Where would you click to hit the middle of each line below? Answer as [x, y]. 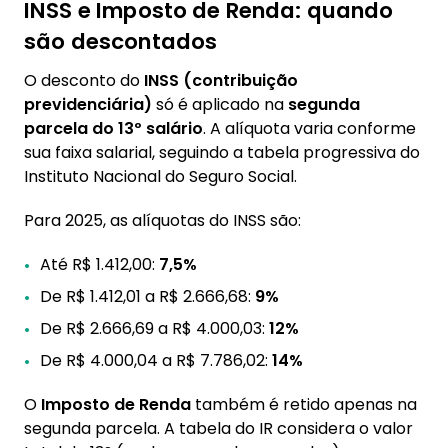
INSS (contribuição [221, 80]
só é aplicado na [220, 104]
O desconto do [84, 80]
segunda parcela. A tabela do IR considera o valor [218, 428]
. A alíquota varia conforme [309, 128]
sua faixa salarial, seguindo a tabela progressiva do [222, 152]
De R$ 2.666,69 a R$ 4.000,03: [154, 328]
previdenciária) [88, 104]
